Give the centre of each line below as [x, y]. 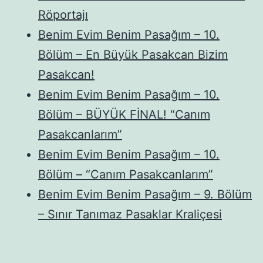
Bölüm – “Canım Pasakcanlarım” [126, 174]
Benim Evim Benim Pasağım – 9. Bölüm [145, 194]
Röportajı [63, 14]
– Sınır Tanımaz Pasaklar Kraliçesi [130, 214]
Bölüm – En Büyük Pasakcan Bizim [133, 54]
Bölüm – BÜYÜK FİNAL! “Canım [124, 114]
